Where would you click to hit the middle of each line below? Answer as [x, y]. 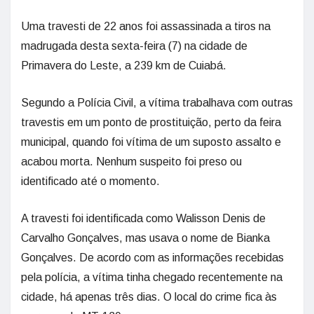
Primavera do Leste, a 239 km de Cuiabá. [124, 66]
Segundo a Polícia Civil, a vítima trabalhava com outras [157, 103]
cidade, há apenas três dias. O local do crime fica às [149, 297]
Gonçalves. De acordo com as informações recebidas [152, 258]
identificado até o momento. [90, 182]
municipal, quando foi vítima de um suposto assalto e [151, 142]
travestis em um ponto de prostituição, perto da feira [151, 123]
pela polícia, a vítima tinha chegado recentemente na [152, 278]
